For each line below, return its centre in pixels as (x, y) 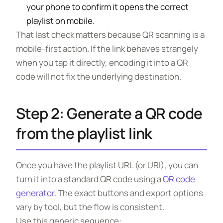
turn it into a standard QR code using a (89, 179)
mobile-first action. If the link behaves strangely (107, 49)
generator (35, 193)
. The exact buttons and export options (129, 193)
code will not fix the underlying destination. (99, 76)
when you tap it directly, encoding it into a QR (102, 62)
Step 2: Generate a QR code (109, 113)
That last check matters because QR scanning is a (110, 35)
